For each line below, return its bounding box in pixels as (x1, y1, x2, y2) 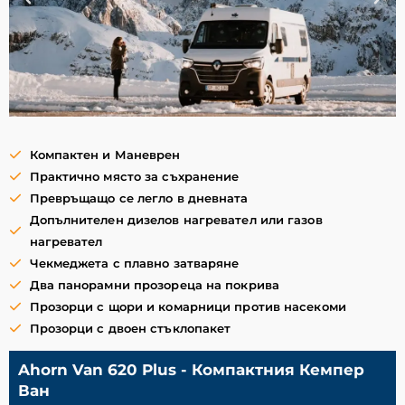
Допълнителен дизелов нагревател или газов (29, 212, 323, 227)
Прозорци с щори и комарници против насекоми (29, 299, 346, 314)
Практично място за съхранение (29, 169, 240, 184)
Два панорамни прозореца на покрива (29, 278, 279, 292)
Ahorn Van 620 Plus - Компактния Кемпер (18, 361, 364, 379)
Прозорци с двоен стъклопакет (29, 321, 231, 335)
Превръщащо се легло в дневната (29, 191, 249, 205)
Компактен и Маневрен (29, 147, 181, 162)
